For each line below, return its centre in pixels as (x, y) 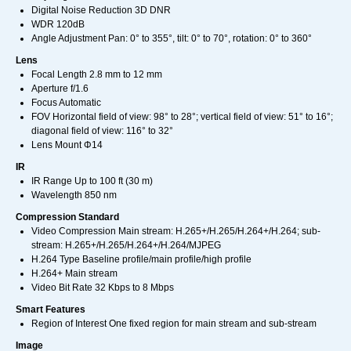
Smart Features (51, 310)
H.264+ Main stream (74, 274)
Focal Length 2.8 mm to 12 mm (97, 75)
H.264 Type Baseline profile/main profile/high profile (141, 260)
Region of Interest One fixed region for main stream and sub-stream (174, 324)
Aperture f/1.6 (60, 89)
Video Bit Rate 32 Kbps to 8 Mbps (103, 288)
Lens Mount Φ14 (67, 145)
